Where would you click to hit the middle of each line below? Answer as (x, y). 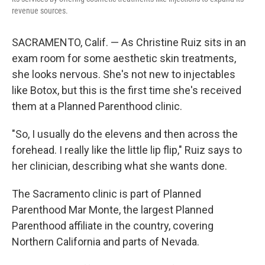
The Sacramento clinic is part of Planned (106, 194)
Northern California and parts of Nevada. (106, 242)
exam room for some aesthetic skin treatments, (124, 59)
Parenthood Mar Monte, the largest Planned (113, 210)
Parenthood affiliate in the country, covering (113, 226)
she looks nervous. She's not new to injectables (124, 75)
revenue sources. (40, 11)
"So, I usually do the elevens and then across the (125, 134)
